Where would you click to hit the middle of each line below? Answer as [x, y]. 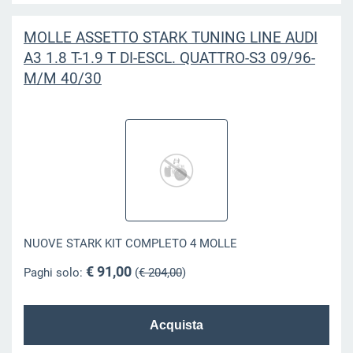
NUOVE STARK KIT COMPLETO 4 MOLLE [130, 244]
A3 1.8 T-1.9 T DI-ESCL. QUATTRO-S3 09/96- [169, 58]
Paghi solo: [54, 272]
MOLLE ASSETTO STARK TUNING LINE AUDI [170, 37]
